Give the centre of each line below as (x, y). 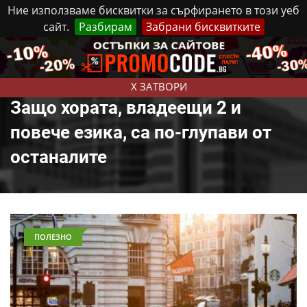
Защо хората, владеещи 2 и (126, 108)
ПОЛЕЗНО (53, 237)
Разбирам (105, 27)
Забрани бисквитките (203, 27)
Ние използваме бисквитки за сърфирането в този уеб (153, 10)
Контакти (238, 50)
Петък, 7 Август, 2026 (111, 50)
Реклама (186, 50)
